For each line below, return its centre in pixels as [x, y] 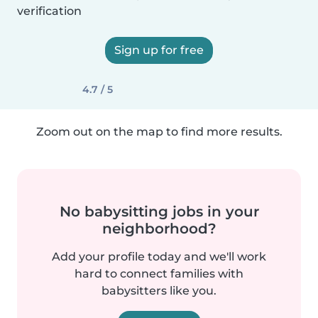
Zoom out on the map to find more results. [159, 132]
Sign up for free [159, 50]
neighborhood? [159, 229]
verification [49, 11]
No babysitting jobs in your [159, 212]
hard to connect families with [159, 274]
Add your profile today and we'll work [159, 257]
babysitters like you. [159, 291]
